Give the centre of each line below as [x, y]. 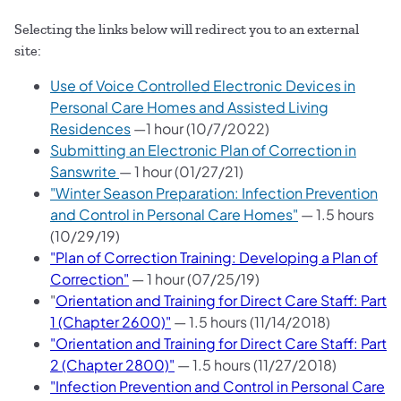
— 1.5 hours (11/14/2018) [251, 321]
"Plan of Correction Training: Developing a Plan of [214, 257]
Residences [90, 128]
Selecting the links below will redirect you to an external [187, 29]
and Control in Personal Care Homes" [174, 214]
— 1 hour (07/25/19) [194, 278]
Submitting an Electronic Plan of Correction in [203, 149]
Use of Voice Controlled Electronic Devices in [203, 85]
